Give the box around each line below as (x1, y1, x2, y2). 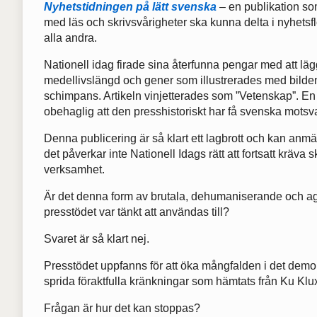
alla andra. (44, 32, 97, 45)
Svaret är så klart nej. (44, 233, 149, 246)
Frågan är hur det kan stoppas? (44, 302, 200, 315)
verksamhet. (44, 163, 105, 176)
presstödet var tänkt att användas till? (44, 206, 229, 219)
